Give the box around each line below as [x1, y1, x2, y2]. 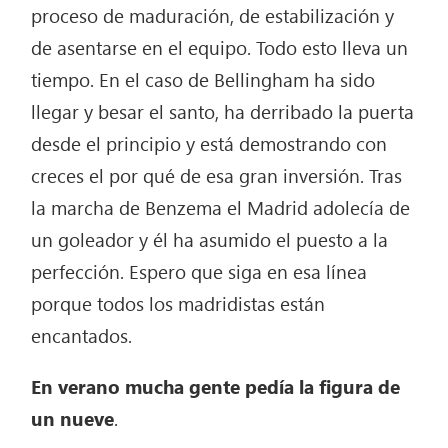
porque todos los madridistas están [31, 290, 326, 317]
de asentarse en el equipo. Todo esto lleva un [31, 34, 409, 61]
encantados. [31, 322, 133, 349]
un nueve [31, 405, 115, 432]
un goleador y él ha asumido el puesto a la [31, 226, 389, 253]
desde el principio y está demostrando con [31, 130, 388, 157]
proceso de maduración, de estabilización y [31, 2, 395, 29]
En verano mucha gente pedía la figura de [31, 373, 401, 400]
